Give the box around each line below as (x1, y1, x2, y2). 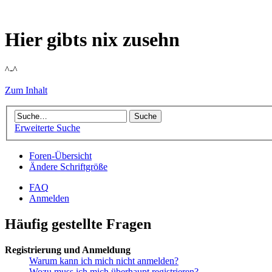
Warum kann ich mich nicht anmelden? (29, 256, 178, 267)
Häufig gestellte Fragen (5, 216, 151, 233)
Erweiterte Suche (15, 123, 80, 134)
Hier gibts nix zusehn (5, 29, 180, 51)
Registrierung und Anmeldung (5, 245, 131, 256)
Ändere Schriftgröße (29, 161, 107, 172)
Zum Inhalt (5, 84, 47, 95)
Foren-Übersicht (29, 151, 92, 161)
